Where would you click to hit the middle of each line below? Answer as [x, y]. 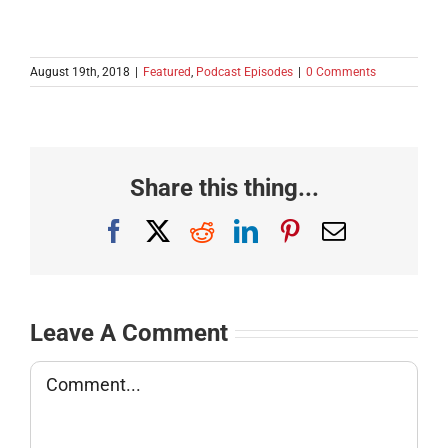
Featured [167, 72]
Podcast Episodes [244, 72]
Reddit [245, 229]
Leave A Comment [129, 332]
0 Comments [341, 72]
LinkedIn [301, 229]
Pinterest [343, 229]
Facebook [172, 229]
